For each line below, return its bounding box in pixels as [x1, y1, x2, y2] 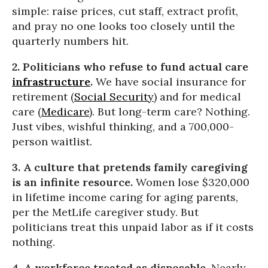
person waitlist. [12, 135, 92, 148]
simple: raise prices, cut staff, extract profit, [12, 4, 238, 18]
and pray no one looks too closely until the [12, 19, 235, 33]
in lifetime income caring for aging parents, [12, 190, 238, 204]
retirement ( [12, 90, 74, 103]
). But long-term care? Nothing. [89, 105, 250, 118]
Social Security [74, 90, 154, 103]
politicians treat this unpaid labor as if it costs [12, 220, 254, 234]
